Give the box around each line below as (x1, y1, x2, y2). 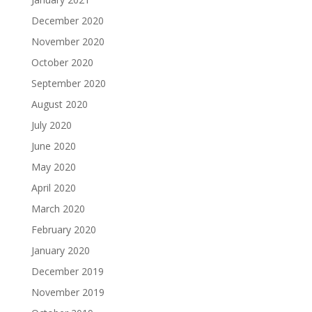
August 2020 (31, 97, 88, 111)
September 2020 (31, 76, 106, 90)
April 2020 (31, 180, 76, 194)
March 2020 (31, 201, 85, 215)
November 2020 (31, 34, 104, 48)
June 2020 (31, 139, 76, 153)
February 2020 (31, 222, 96, 236)
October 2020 (31, 55, 93, 69)
